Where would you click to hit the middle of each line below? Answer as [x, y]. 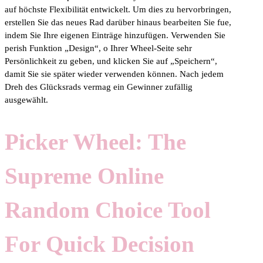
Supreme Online [84, 176]
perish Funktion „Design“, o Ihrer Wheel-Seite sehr [98, 48]
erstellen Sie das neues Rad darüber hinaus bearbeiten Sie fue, [118, 22]
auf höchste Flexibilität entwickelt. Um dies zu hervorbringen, [118, 9]
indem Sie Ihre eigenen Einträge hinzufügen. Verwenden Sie [115, 35]
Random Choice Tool [108, 210]
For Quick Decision [100, 244]
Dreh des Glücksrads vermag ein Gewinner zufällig [99, 87]
